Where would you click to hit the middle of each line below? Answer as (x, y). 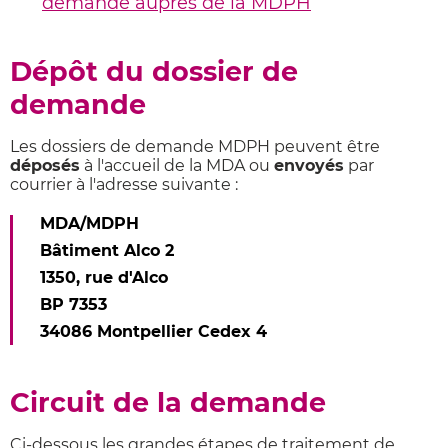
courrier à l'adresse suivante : (124, 184)
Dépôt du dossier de (154, 71)
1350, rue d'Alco (104, 277)
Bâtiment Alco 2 (107, 250)
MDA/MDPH (92, 223)
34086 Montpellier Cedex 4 (153, 331)
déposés (45, 165)
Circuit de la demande (168, 402)
